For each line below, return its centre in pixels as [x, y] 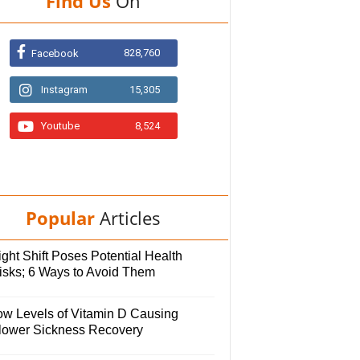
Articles [130, 218]
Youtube [60, 126]
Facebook [55, 54]
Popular [60, 218]
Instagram [64, 90]
